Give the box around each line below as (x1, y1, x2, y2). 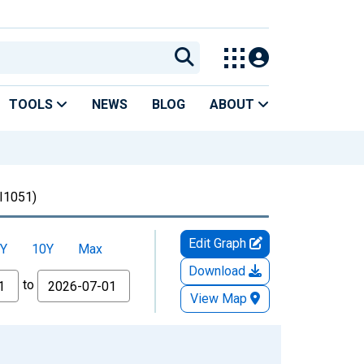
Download (188, 262, 249, 279)
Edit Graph (188, 235, 249, 251)
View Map (190, 290, 247, 306)
